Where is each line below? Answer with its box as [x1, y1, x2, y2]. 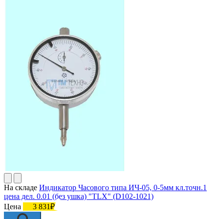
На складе [4, 183, 37, 192]
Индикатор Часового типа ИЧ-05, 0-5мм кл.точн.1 [39, 183, 207, 192]
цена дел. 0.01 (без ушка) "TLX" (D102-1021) [4, 192, 153, 200]
